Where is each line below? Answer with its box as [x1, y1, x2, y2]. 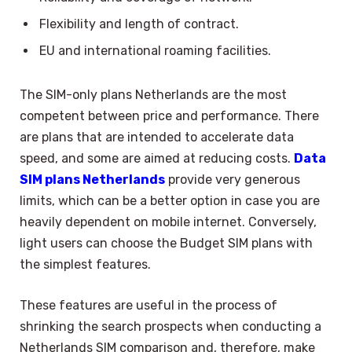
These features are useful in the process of [20, 297, 277, 313]
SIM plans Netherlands [20, 172, 165, 188]
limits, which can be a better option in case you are [20, 193, 320, 209]
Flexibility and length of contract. [39, 16, 239, 32]
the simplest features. [20, 257, 151, 273]
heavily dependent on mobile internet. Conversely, [20, 214, 317, 230]
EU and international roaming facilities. [39, 43, 271, 59]
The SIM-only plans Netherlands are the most [20, 87, 287, 103]
